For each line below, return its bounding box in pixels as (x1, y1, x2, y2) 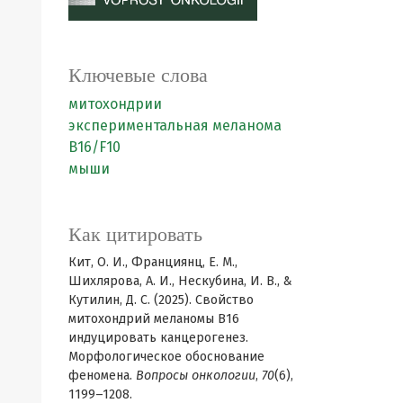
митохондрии (68, 95, 162, 113)
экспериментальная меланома (68, 117, 282, 135)
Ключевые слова (68, 64, 208, 87)
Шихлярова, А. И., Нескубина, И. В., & (68, 273, 292, 290)
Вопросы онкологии (136, 368, 255, 384)
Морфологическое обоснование (68, 349, 264, 365)
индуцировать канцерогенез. (68, 330, 248, 346)
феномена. (68, 368, 136, 384)
